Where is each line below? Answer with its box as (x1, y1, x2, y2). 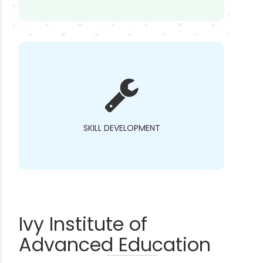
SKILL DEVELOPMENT (83, 122, 160, 134)
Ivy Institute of (19, 211, 148, 237)
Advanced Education (19, 231, 211, 258)
